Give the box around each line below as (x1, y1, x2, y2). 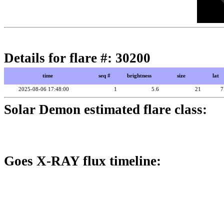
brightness (126, 72, 151, 78)
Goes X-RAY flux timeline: (4, 153, 161, 168)
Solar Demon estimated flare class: (4, 102, 207, 117)
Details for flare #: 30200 (4, 50, 185, 65)
